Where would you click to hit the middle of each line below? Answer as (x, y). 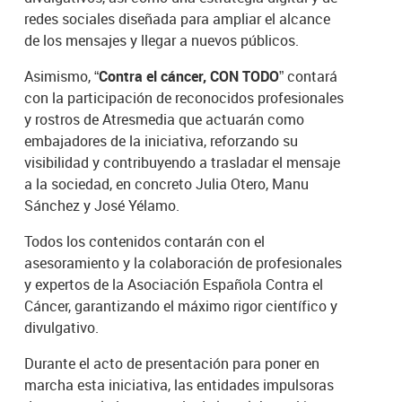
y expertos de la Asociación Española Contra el (174, 284)
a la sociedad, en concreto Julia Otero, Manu (167, 184)
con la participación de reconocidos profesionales (184, 97)
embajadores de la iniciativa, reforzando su (162, 140)
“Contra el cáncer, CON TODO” (189, 76)
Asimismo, (58, 76)
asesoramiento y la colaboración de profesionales (184, 262)
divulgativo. (62, 327)
